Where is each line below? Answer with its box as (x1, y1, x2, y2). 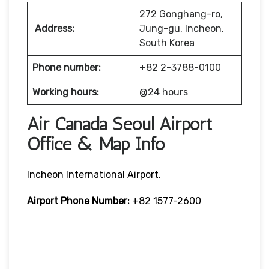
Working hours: (32, 86, 99, 98)
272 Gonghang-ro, (139, 8, 223, 20)
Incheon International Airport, (27, 168, 161, 180)
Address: (35, 22, 74, 34)
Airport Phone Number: (27, 195, 130, 207)
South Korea (139, 37, 195, 49)
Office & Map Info (27, 133, 165, 155)
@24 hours (139, 86, 188, 98)
